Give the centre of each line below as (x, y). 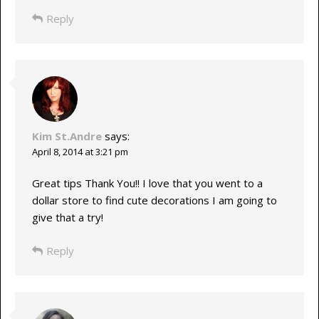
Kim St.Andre (67, 136)
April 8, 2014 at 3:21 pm (80, 151)
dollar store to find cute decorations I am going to (154, 200)
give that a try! (67, 218)
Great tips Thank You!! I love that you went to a (147, 183)
